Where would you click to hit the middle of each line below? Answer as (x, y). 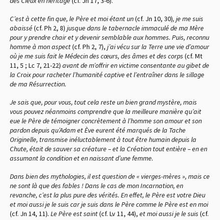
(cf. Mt (193, 56)
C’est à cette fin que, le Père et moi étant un (72, 18)
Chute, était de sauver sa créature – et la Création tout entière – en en (109, 149)
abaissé (22, 28)
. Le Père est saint (73, 213)
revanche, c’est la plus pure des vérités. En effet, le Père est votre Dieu (108, 195)
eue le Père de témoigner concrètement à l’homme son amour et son (106, 121)
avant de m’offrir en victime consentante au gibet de (136, 65)
